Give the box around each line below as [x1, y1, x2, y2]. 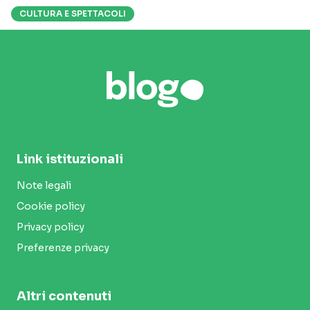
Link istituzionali [17, 151, 123, 167]
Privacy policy [17, 220, 84, 233]
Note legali [17, 179, 71, 192]
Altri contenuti [17, 288, 111, 304]
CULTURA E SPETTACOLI [19, 8, 126, 19]
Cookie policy [17, 199, 85, 212]
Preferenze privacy [17, 241, 109, 254]
